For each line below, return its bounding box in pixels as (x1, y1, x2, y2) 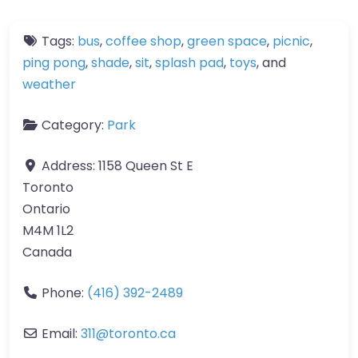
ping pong (22, 54, 86, 72)
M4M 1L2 (22, 221, 74, 240)
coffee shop (105, 32, 181, 50)
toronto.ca (109, 324, 176, 343)
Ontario (22, 200, 70, 218)
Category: (42, 116, 107, 134)
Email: (42, 324, 81, 343)
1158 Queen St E (98, 157, 193, 175)
